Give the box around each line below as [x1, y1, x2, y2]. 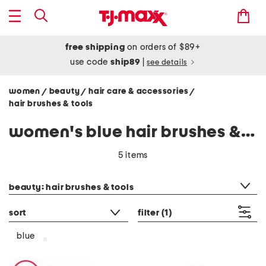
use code [69, 58, 111, 66]
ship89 [110, 58, 142, 66]
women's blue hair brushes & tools [240, 124, 255, 141]
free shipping [65, 43, 125, 52]
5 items [118, 151, 148, 160]
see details [147, 59, 188, 66]
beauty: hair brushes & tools [9, 183, 134, 192]
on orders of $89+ [125, 43, 201, 52]
